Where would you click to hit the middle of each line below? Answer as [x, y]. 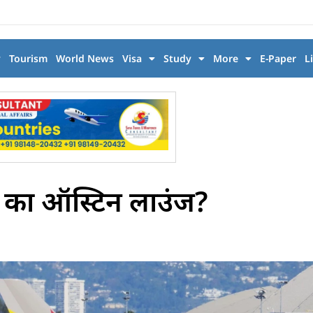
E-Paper [278, 58]
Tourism [28, 58]
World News [85, 58]
